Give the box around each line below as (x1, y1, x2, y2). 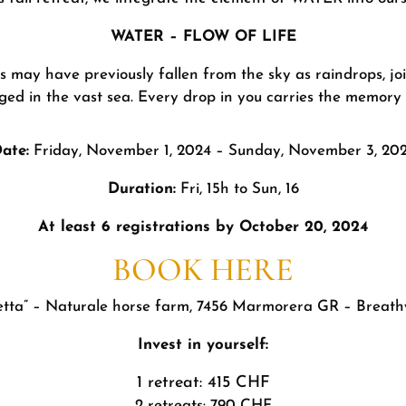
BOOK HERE (112, 249, 294, 289)
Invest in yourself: (138, 336, 268, 353)
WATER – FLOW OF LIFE (110, 28, 296, 44)
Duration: (107, 180, 176, 197)
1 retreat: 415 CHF (136, 373, 270, 391)
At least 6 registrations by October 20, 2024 (38, 218, 368, 235)
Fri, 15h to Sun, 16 (175, 180, 299, 197)
